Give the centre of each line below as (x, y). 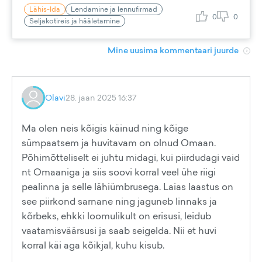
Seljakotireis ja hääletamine (75, 21)
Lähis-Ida (45, 9)
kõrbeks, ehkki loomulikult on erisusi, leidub (116, 216)
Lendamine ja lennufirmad (114, 9)
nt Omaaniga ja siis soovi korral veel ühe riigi (119, 172)
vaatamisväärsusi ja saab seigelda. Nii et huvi (119, 230)
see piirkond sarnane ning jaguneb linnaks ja (119, 201)
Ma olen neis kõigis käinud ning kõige (105, 128)
